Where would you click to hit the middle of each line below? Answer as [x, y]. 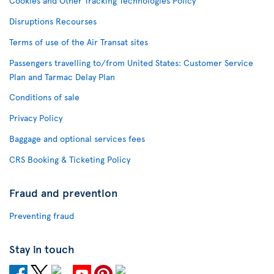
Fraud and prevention [63, 192]
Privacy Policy [36, 118]
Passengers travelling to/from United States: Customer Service [131, 63]
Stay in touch [42, 249]
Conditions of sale [44, 97]
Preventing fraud [42, 216]
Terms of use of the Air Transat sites [79, 42]
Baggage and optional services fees [77, 139]
